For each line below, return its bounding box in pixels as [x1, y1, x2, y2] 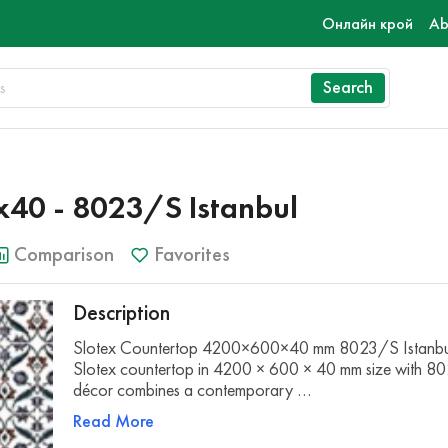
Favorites [154, 241, 230, 267]
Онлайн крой [322, 14, 413, 33]
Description [73, 299, 171, 326]
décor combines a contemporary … [73, 379, 312, 401]
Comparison [14, 241, 114, 267]
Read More [73, 410, 155, 432]
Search [323, 76, 373, 98]
